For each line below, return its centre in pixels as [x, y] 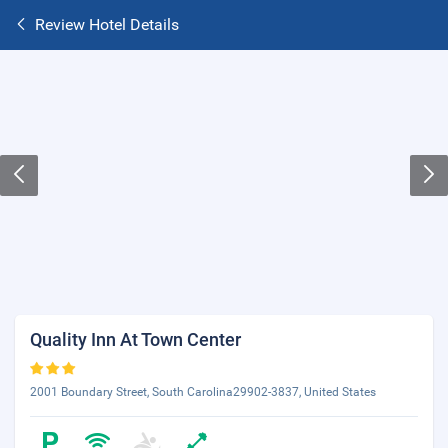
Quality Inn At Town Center [135, 339]
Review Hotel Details [107, 24]
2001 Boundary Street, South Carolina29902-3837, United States [203, 392]
